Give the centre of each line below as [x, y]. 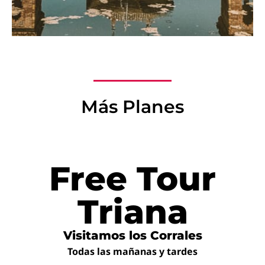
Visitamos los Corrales [132, 235]
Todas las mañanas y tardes [132, 251]
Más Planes [132, 106]
